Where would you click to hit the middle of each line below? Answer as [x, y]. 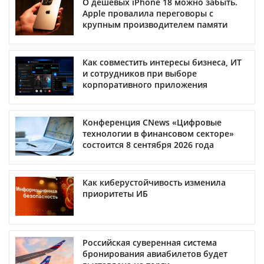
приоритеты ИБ [115, 193]
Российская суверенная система [150, 242]
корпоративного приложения [145, 84]
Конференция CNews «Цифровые [152, 122]
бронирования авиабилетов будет [155, 253]
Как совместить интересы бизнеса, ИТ [162, 62]
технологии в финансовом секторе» [158, 133]
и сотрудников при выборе [140, 73]
